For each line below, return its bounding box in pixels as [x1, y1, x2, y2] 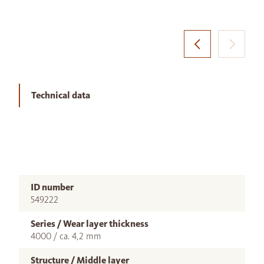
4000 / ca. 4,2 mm [31, 230, 101, 242]
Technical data [31, 90, 90, 101]
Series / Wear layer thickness [31, 218, 148, 230]
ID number [31, 181, 74, 193]
